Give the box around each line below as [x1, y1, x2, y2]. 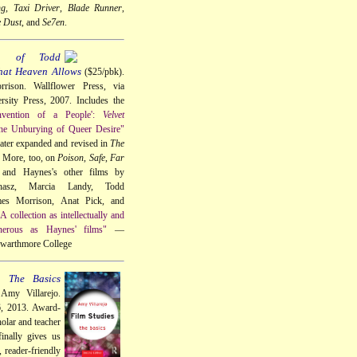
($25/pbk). [80, 65, 125, 77]
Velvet [103, 108, 124, 120]
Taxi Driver [13, 2, 61, 14]
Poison [57, 151, 84, 163]
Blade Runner [67, 2, 123, 14]
